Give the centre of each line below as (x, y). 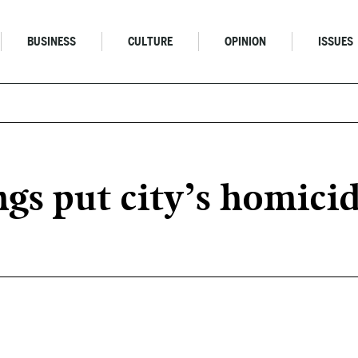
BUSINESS (52, 42)
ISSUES (336, 42)
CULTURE (151, 42)
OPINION (246, 42)
